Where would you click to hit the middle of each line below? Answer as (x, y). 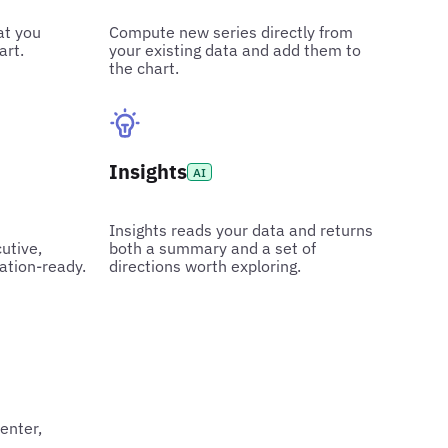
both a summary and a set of (213, 247)
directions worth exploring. (205, 265)
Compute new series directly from (231, 31)
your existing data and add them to (235, 49)
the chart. (144, 67)
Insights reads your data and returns (241, 229)
